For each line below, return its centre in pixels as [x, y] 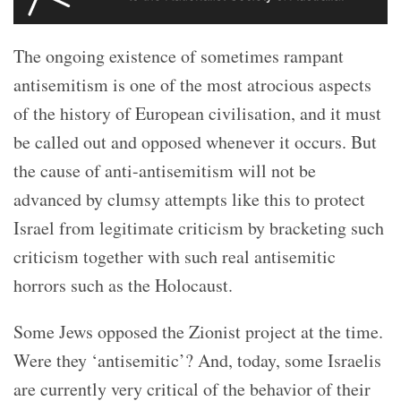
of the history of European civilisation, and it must [197, 114]
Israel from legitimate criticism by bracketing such [199, 228]
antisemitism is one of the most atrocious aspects [192, 85]
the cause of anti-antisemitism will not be [165, 171]
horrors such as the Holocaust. [123, 286]
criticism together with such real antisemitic [175, 257]
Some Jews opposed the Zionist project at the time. [198, 332]
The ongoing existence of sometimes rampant [179, 56]
